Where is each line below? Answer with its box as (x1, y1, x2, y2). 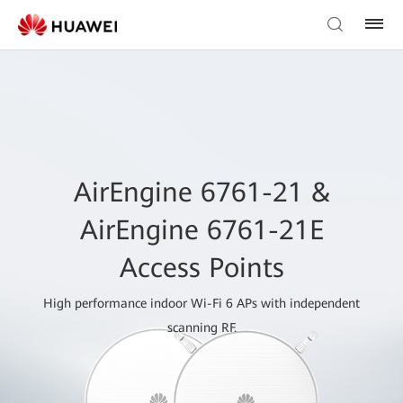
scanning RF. (166, 320, 237, 336)
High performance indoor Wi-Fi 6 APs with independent (43, 296, 360, 311)
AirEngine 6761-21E (79, 214, 324, 246)
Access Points (119, 252, 284, 284)
